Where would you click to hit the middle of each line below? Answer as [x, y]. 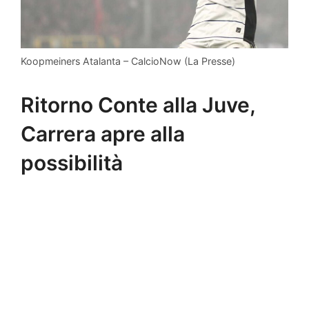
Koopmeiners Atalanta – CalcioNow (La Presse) [128, 61]
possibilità [72, 162]
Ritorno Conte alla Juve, [138, 104]
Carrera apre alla [103, 133]
